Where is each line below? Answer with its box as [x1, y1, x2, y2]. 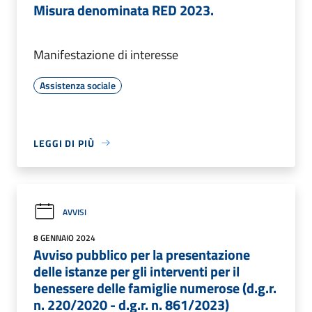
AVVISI [63, 205, 86, 219]
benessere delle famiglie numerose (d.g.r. [33, 276, 276, 299]
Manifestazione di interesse [33, 45, 178, 64]
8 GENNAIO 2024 [33, 231, 95, 244]
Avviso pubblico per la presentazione [33, 243, 250, 265]
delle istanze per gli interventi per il [33, 260, 240, 282]
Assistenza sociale [40, 77, 116, 93]
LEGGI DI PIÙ [33, 135, 95, 150]
